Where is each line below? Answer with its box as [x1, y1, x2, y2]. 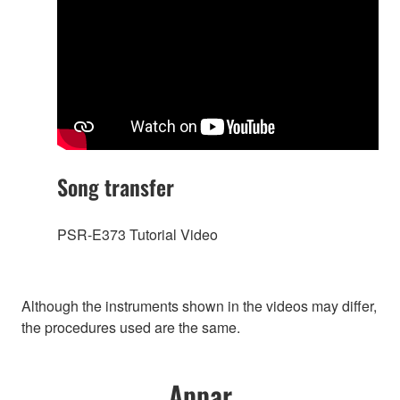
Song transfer [57, 171, 174, 204]
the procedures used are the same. [21, 317, 240, 338]
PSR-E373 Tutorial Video [57, 224, 218, 246]
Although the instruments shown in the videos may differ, [21, 296, 377, 317]
